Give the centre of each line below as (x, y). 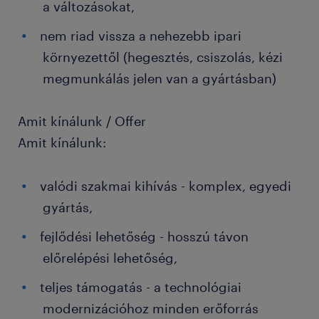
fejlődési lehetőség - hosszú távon (144, 236)
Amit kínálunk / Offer (82, 121)
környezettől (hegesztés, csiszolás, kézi (163, 57)
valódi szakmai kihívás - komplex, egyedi (166, 186)
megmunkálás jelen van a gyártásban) (159, 78)
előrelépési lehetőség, (110, 258)
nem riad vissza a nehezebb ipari (141, 36)
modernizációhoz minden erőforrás (151, 308)
